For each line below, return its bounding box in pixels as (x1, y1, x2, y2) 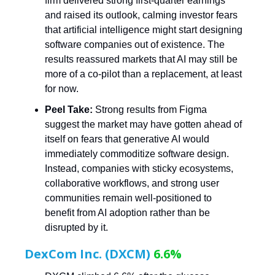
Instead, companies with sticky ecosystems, (45, 163, 233, 174)
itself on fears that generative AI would (45, 133, 209, 144)
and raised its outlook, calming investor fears (45, 9, 238, 20)
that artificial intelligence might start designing (45, 24, 242, 35)
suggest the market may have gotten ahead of (45, 118, 242, 130)
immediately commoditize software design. (45, 148, 229, 159)
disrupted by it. (45, 222, 108, 233)
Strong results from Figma (93, 104, 207, 115)
